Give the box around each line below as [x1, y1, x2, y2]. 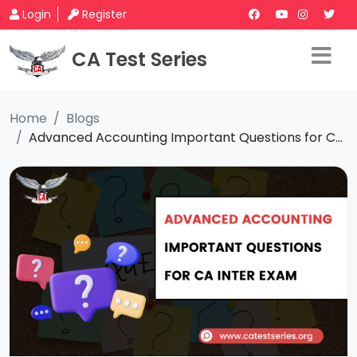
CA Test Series [72, 46, 207, 73]
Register [82, 6, 127, 22]
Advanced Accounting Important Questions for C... [29, 128, 343, 147]
